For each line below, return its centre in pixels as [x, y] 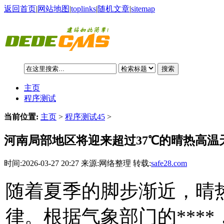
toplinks [83, 9]
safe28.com [169, 163]
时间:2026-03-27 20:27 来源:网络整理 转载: [77, 163]
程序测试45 [85, 116]
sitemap [143, 9]
